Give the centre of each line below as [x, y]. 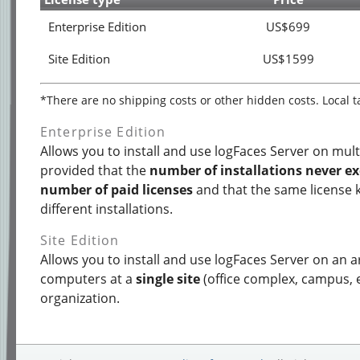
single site [168, 279]
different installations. [106, 209]
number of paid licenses [117, 190]
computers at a [88, 279]
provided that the [95, 170]
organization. [80, 298]
